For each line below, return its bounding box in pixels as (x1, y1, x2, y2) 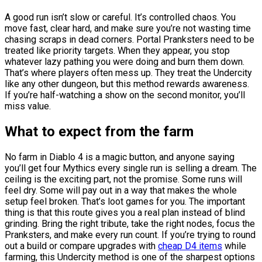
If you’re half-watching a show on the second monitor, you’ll (5, 89, 245, 101)
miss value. (5, 100, 51, 112)
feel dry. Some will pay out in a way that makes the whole (5, 184, 237, 196)
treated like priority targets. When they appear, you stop (5, 44, 230, 56)
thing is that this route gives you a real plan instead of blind (5, 206, 245, 218)
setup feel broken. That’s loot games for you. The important (5, 195, 245, 207)
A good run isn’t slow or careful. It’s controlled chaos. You (5, 11, 236, 23)
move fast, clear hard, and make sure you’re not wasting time (5, 22, 251, 34)
